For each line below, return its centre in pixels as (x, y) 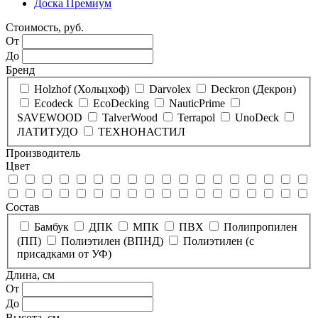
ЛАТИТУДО (48, 132)
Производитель (43, 153)
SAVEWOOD (50, 118)
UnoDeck (257, 118)
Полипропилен (261, 227)
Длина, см (30, 275)
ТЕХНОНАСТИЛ (142, 132)
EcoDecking (121, 104)
